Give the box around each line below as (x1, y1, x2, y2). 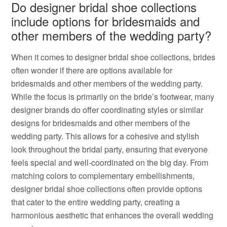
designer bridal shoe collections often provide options (11, 183, 203, 195)
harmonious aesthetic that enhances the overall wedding (11, 209, 214, 221)
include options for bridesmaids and (11, 12, 200, 30)
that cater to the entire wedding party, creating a (11, 196, 180, 208)
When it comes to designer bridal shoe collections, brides (11, 51, 216, 63)
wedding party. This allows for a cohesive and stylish (11, 130, 200, 142)
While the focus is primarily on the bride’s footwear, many (11, 91, 215, 102)
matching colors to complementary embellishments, (11, 170, 195, 181)
